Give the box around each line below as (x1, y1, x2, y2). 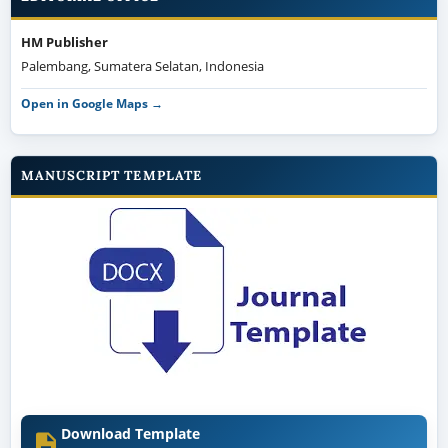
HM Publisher (20, 32, 108, 51)
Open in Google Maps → (20, 95, 163, 112)
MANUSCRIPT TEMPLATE (20, 166, 202, 184)
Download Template (60, 424, 200, 444)
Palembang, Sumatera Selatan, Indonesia (20, 56, 264, 75)
